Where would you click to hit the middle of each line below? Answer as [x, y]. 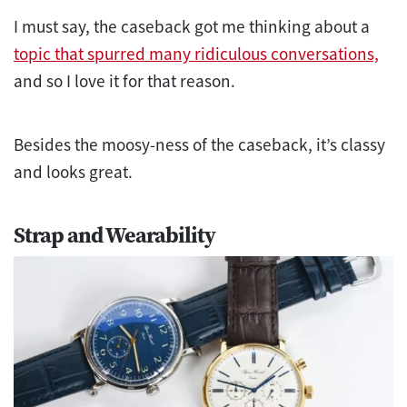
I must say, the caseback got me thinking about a [192, 26]
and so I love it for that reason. [124, 80]
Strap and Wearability [114, 234]
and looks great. [73, 171]
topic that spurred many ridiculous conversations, [196, 53]
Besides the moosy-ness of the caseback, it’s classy [199, 144]
